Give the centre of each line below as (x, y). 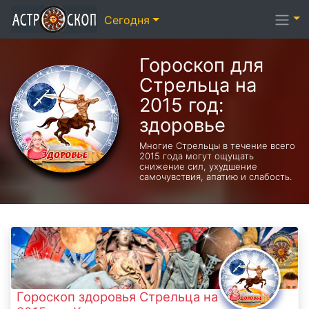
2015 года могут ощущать (196, 156)
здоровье (182, 125)
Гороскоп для (201, 65)
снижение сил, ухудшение (198, 166)
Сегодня (127, 20)
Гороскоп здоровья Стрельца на (117, 297)
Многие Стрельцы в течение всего (217, 146)
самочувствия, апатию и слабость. (215, 177)
